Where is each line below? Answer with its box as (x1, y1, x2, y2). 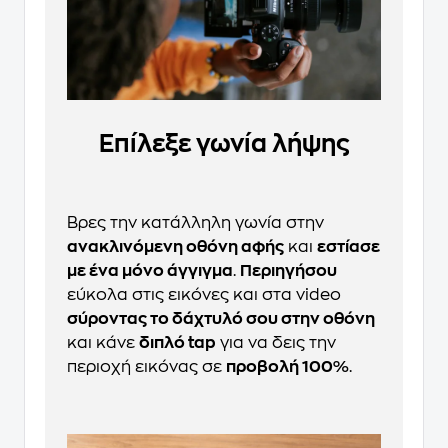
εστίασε (317, 238, 380, 255)
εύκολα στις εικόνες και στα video (67, 286, 341, 303)
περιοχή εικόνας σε (67, 358, 226, 375)
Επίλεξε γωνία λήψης (98, 131, 350, 156)
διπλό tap (139, 334, 216, 351)
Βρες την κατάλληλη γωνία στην (67, 214, 324, 231)
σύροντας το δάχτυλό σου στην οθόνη (67, 310, 375, 327)
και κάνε (67, 334, 139, 351)
